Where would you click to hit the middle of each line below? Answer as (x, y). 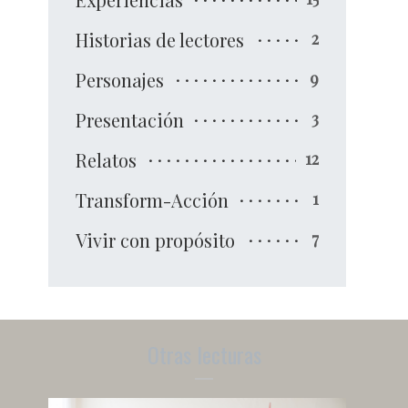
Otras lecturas (204, 354)
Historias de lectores (160, 39)
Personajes (120, 79)
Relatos (107, 159)
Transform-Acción (153, 199)
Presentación (130, 119)
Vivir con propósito (156, 240)
